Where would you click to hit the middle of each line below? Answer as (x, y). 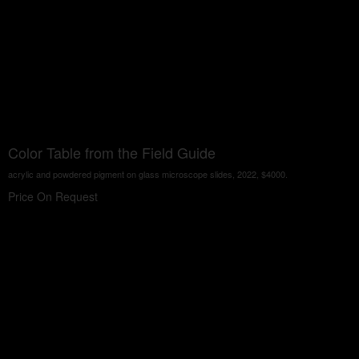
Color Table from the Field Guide (112, 152)
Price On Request (53, 196)
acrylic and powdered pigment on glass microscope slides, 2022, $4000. (148, 174)
